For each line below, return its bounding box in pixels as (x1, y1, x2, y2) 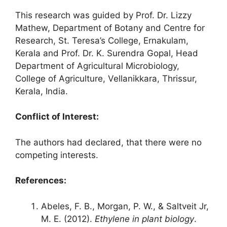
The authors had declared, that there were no (15, 137, 202, 147)
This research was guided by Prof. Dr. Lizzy (15, 10, 192, 20)
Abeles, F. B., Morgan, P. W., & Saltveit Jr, (41, 201, 209, 211)
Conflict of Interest (15, 111, 96, 122)
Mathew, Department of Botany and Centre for (15, 22, 205, 33)
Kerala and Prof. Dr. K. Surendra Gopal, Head (15, 48, 198, 58)
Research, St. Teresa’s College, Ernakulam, (15, 35, 188, 46)
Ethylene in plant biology (95, 213, 194, 224)
